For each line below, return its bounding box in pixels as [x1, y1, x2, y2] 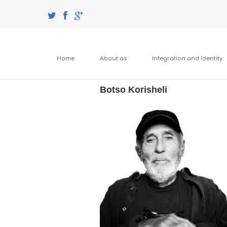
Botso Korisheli [100, 85, 170, 95]
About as [100, 55, 127, 62]
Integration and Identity [152, 55, 222, 62]
